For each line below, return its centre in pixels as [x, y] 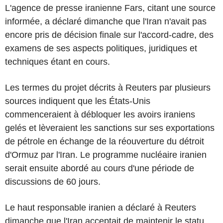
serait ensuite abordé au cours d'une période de [100, 168]
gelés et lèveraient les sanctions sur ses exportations [110, 128]
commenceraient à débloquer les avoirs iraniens [100, 114]
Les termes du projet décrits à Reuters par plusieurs [108, 87]
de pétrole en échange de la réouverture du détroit [105, 141]
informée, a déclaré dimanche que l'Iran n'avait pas [106, 21]
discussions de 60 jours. [53, 181]
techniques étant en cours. [57, 61]
